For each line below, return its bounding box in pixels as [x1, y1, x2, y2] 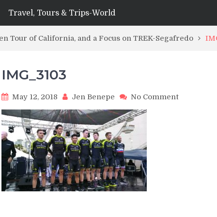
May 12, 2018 [12, 93, 58, 101]
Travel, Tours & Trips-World [8, 9, 115, 17]
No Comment [131, 93, 179, 101]
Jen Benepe [72, 93, 115, 101]
